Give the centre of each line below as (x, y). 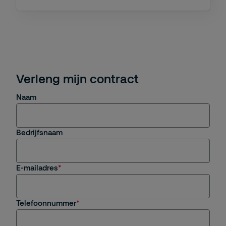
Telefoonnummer (46, 203)
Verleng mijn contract (77, 78)
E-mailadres (37, 167)
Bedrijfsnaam (39, 132)
